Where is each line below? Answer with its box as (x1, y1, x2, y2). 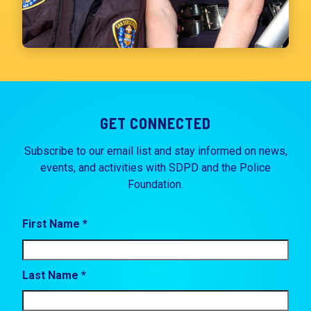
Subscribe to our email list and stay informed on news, (24, 144, 287, 158)
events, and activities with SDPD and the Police (40, 160, 271, 174)
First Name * (22, 217, 87, 231)
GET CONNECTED (100, 113, 211, 132)
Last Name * (22, 268, 86, 282)
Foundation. (128, 177, 183, 191)
